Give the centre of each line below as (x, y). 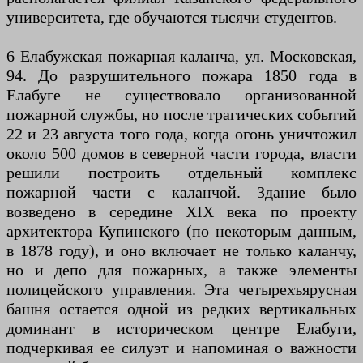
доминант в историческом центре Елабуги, (181, 328)
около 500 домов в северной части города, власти (181, 153)
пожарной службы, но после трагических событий (181, 114)
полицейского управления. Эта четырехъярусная (181, 289)
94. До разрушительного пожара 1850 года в (181, 75)
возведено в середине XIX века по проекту (181, 211)
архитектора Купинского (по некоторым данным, (181, 231)
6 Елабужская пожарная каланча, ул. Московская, (181, 56)
